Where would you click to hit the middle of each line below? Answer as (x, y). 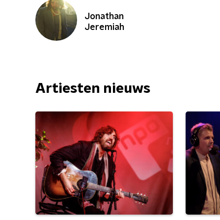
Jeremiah (104, 27)
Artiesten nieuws (93, 89)
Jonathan (104, 17)
